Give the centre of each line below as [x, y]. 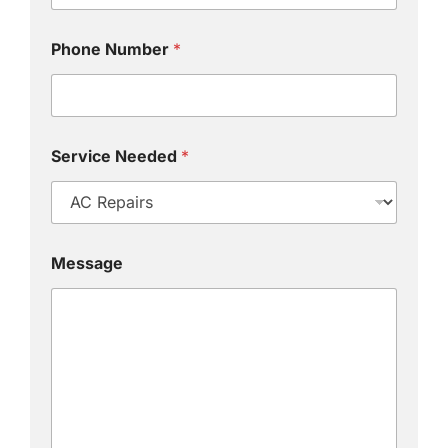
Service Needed [115, 155]
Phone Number [111, 48]
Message [86, 262]
